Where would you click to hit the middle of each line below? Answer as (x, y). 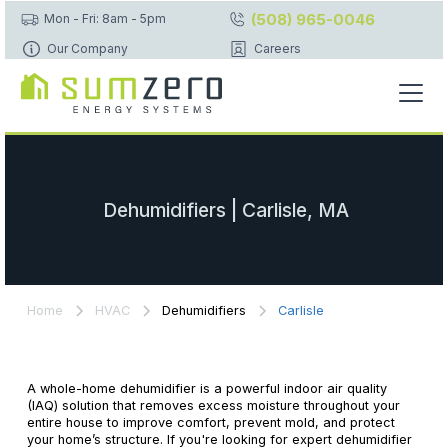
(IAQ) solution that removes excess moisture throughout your (213, 406)
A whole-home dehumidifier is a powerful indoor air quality (206, 389)
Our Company (87, 48)
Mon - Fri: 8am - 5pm (105, 18)
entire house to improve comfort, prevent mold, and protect (210, 423)
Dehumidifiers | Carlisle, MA (226, 209)
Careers (277, 48)
